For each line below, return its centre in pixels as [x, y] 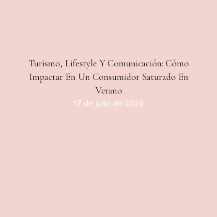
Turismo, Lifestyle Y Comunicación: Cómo [108, 63]
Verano [108, 91]
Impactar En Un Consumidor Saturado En [108, 77]
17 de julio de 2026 [108, 103]
